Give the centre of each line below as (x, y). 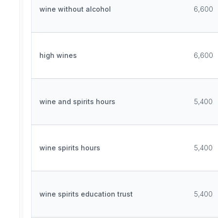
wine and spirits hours (77, 101)
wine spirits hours (70, 148)
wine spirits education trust (86, 194)
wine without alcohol (75, 9)
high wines (58, 55)
